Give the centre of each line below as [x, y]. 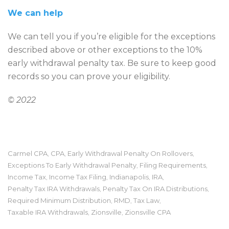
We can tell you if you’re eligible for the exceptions [111, 36]
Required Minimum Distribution [59, 200]
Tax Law [146, 200]
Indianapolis [129, 177]
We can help [35, 13]
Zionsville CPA [148, 212]
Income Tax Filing [78, 177]
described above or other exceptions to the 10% [105, 50]
